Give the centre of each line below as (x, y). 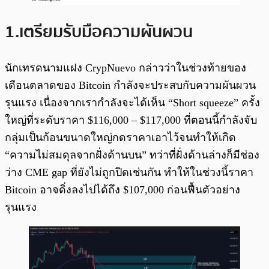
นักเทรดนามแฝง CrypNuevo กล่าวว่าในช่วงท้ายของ (125, 68)
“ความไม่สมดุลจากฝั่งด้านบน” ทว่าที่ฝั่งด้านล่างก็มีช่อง (132, 155)
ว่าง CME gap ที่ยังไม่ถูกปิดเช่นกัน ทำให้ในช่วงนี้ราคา (129, 173)
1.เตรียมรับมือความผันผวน (99, 32)
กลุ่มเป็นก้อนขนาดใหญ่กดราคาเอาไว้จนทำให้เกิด (120, 138)
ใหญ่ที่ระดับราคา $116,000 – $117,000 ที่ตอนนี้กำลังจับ (131, 120)
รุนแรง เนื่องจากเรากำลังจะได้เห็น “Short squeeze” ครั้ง (132, 103)
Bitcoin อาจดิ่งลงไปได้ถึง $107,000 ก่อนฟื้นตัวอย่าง (122, 190)
